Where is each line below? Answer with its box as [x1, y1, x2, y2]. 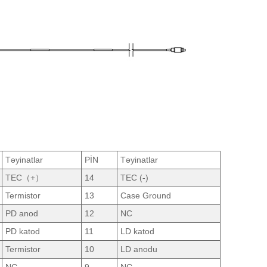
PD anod [5, 208, 39, 218]
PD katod [5, 226, 41, 236]
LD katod [120, 226, 155, 236]
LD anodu [120, 244, 158, 254]
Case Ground [120, 190, 172, 200]
